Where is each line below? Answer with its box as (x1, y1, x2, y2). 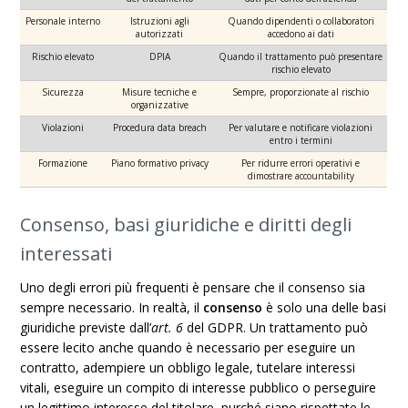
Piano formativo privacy (110, 157, 209, 169)
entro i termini (269, 134, 332, 147)
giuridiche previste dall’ (20, 319, 152, 336)
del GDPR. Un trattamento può (187, 319, 369, 336)
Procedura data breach (112, 121, 207, 134)
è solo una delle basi (262, 299, 387, 316)
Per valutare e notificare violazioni (229, 121, 373, 134)
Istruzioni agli (129, 15, 189, 27)
